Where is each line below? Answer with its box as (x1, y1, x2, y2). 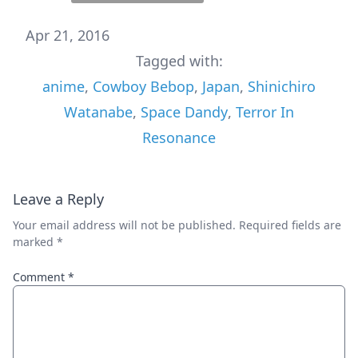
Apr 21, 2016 (26, 25, 109, 45)
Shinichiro (248, 76, 316, 96)
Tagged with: (135, 50, 223, 70)
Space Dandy (141, 101, 228, 121)
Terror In (236, 101, 294, 121)
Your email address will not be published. (13, 217, 236, 233)
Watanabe (64, 101, 133, 121)
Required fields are (239, 217, 341, 233)
